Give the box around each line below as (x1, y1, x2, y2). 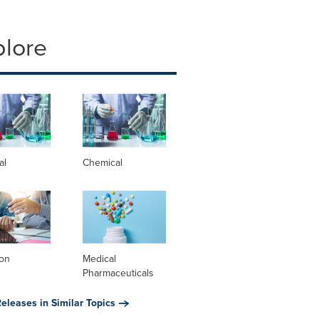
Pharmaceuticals (82, 266, 154, 281)
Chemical (82, 155, 122, 170)
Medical (82, 251, 116, 267)
